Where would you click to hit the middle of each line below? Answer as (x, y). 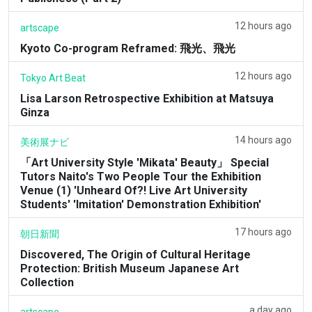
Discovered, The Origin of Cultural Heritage (135, 254)
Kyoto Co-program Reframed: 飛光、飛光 (128, 48)
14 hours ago (263, 140)
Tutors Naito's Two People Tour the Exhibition (141, 176)
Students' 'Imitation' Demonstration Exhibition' (141, 204)
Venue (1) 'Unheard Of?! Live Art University (134, 190)
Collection (47, 282)
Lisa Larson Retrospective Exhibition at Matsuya (147, 98)
